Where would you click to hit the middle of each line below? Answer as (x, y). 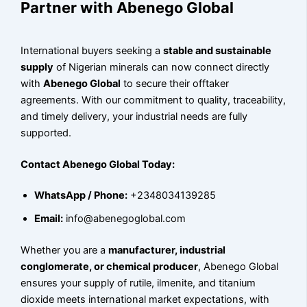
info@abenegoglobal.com (126, 219)
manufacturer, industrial (167, 250)
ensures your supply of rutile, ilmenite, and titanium (138, 283)
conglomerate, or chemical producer (110, 267)
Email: (49, 219)
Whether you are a (65, 250)
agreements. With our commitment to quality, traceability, (153, 100)
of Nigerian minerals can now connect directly (162, 67)
